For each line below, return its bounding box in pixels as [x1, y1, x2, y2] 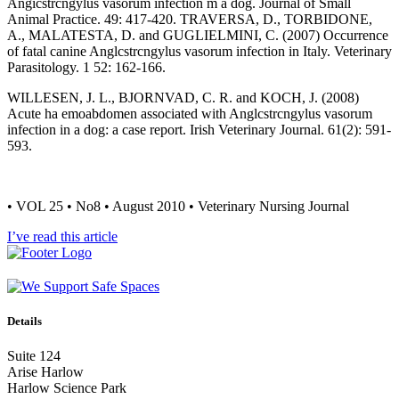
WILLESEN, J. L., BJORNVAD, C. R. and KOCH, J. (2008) [7, 89, 359, 105]
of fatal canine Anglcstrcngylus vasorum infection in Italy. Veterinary [7, 43, 392, 59]
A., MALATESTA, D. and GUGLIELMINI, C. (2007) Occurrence [7, 27, 388, 43]
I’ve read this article [7, 228, 118, 244]
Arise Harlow [7, 363, 84, 379]
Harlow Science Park [7, 379, 126, 395]
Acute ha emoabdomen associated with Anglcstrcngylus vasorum [7, 105, 372, 121]
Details [7, 313, 42, 328]
